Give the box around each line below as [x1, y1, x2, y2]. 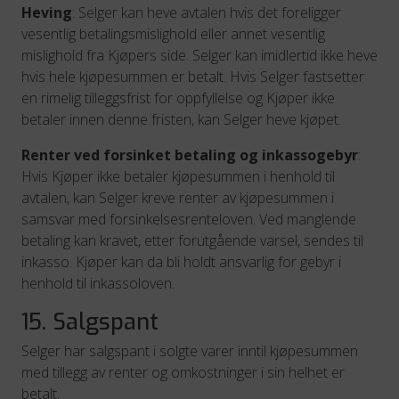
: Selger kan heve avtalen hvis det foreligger [72, 3, 341, 22]
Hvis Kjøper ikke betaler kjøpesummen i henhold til [21, 167, 335, 186]
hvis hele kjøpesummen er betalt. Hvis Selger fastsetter [21, 67, 364, 86]
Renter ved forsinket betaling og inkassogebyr [21, 145, 358, 165]
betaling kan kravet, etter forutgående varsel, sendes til [21, 231, 363, 250]
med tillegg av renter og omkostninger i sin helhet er [21, 362, 345, 382]
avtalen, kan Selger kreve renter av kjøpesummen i [21, 188, 334, 208]
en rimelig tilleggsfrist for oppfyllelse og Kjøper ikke [21, 88, 335, 108]
